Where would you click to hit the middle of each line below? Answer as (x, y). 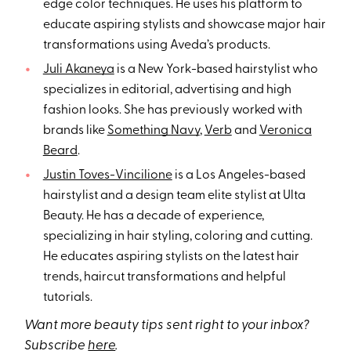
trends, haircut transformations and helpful (164, 278)
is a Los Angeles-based (239, 176)
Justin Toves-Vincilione (107, 176)
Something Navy (153, 131)
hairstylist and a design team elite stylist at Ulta (174, 196)
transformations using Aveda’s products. (157, 46)
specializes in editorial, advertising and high (167, 90)
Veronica (285, 131)
